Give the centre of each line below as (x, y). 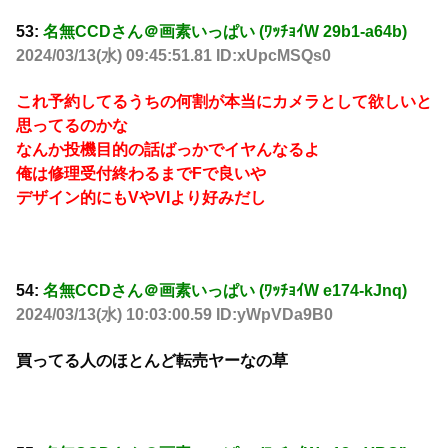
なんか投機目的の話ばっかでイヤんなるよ (168, 150)
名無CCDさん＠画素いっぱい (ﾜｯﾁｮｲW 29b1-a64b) (225, 31)
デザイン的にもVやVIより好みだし (141, 198)
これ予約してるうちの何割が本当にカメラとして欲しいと (224, 102)
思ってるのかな (72, 126)
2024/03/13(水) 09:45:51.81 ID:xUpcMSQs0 (173, 55)
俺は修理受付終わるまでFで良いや (141, 174)
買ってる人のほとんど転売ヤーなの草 (152, 361)
